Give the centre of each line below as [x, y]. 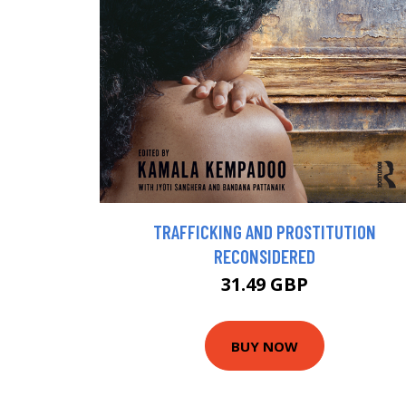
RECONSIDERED [265, 256]
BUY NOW [265, 346]
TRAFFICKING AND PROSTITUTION [265, 232]
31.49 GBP [265, 285]
